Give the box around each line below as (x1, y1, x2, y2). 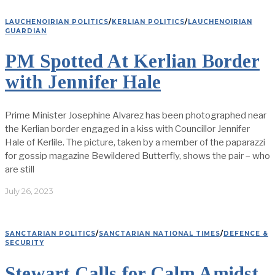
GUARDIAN (5, 26, 47, 35)
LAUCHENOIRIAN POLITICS (5, 17, 109, 26)
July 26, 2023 (5, 185, 53, 196)
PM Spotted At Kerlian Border (5, 50, 260, 72)
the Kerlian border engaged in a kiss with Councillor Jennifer (5, 123, 250, 134)
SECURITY (5, 238, 44, 247)
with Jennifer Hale (5, 71, 161, 93)
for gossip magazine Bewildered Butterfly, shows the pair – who (5, 150, 270, 161)
